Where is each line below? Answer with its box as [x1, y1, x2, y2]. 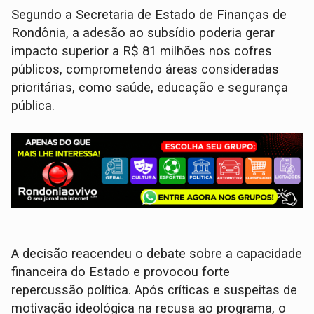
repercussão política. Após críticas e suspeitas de [11, 282, 298, 299]
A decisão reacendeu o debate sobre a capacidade [11, 246, 303, 262]
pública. [11, 98, 55, 114]
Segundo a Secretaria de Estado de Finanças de [11, 7, 287, 23]
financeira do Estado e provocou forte [11, 264, 231, 280]
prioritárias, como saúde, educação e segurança [11, 80, 289, 96]
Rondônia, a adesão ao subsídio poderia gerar [11, 25, 275, 41]
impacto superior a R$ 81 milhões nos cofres [11, 43, 273, 60]
